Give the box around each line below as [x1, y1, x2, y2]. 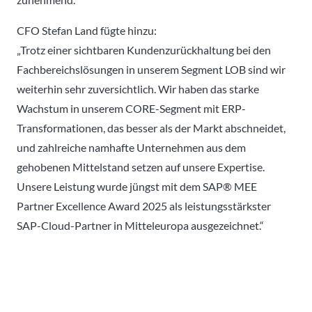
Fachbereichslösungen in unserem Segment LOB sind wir [17, 62, 286, 76]
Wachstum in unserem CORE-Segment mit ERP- [17, 101, 246, 115]
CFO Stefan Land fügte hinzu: [17, 23, 157, 37]
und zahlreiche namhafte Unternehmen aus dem [17, 140, 246, 154]
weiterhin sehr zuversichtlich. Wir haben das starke [17, 81, 259, 95]
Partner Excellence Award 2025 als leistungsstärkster [17, 198, 271, 212]
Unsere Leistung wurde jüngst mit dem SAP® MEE [17, 179, 257, 193]
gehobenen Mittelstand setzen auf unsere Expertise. [17, 159, 265, 173]
